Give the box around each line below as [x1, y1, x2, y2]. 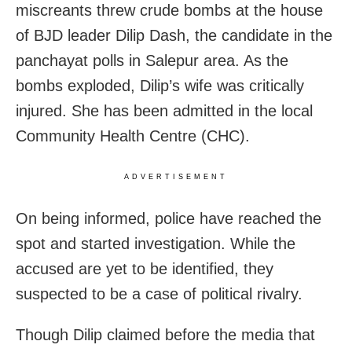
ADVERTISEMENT [124, 173, 228, 181]
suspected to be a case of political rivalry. [16, 285, 302, 303]
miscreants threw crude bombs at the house [16, 2, 323, 20]
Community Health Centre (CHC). [16, 127, 250, 145]
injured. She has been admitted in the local [16, 102, 313, 120]
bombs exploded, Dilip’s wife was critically [16, 77, 304, 95]
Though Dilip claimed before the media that [16, 326, 315, 344]
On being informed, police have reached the [16, 210, 321, 228]
